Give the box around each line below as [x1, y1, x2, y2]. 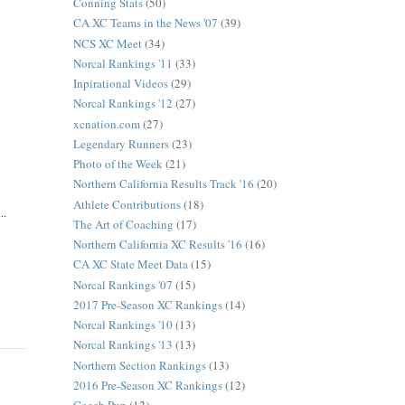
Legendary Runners [72, 135, 169, 152]
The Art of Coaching [72, 215, 174, 232]
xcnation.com [72, 115, 140, 132]
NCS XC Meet [72, 34, 142, 52]
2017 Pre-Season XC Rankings [72, 296, 222, 313]
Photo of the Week [72, 155, 163, 173]
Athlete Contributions [72, 195, 181, 212]
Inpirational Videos [72, 75, 168, 92]
